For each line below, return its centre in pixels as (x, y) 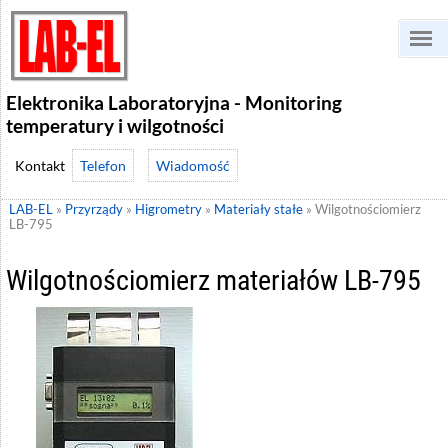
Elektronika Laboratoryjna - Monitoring (174, 102)
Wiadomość (193, 165)
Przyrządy (94, 209)
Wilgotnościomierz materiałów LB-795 (213, 280)
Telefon (103, 165)
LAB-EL (31, 209)
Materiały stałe (258, 209)
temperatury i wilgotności (115, 125)
